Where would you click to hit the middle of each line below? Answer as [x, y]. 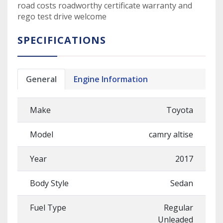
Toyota [180, 110]
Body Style [49, 183]
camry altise [171, 134]
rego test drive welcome [62, 16]
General [41, 79]
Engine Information [111, 79]
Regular [178, 208]
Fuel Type [48, 208]
